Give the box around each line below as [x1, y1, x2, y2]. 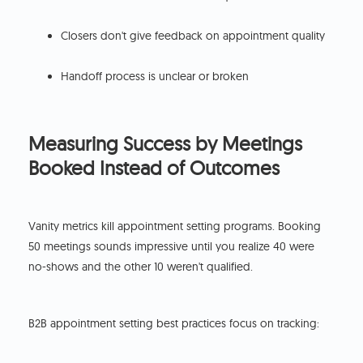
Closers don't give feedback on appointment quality [61, 28, 326, 44]
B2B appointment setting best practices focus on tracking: [28, 316, 320, 331]
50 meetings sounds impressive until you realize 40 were [28, 239, 315, 254]
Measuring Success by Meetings [28, 131, 303, 156]
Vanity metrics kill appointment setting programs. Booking [28, 219, 322, 234]
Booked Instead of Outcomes [28, 156, 280, 181]
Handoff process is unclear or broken [61, 69, 250, 84]
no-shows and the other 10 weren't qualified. [28, 259, 254, 275]
